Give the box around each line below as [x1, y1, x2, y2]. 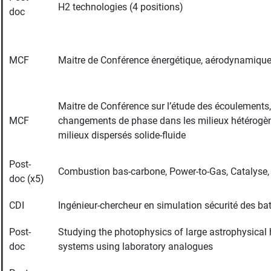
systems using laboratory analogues [58, 241, 213, 252]
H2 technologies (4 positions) [58, 1, 183, 13]
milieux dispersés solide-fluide [58, 129, 186, 141]
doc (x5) [9, 173, 44, 184]
